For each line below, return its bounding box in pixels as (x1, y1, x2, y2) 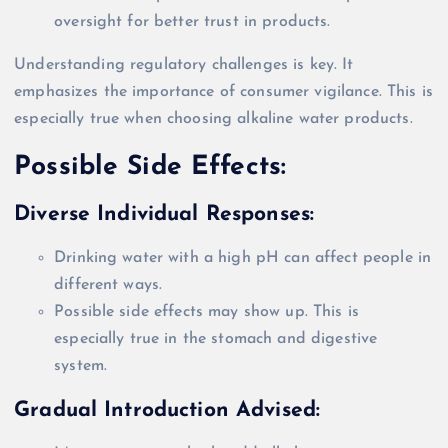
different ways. (54, 277, 163, 294)
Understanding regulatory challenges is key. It (14, 57, 354, 74)
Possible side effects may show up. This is (54, 304, 359, 321)
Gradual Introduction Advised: (14, 399, 321, 421)
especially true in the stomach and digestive (54, 331, 378, 348)
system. (54, 358, 108, 375)
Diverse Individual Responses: (14, 203, 315, 225)
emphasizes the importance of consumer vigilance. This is (14, 84, 433, 101)
